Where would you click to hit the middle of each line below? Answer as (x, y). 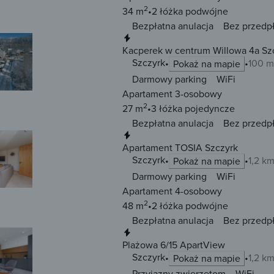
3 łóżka (167, 109)
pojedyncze (209, 109)
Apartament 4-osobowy (172, 191)
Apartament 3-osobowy (172, 94)
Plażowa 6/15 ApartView (174, 245)
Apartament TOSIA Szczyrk (180, 148)
